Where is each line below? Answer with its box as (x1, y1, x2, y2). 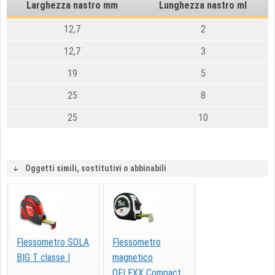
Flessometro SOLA (17, 236, 89, 248)
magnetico (112, 252, 153, 263)
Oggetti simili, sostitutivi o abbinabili (25, 163, 166, 173)
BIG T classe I (17, 252, 70, 263)
